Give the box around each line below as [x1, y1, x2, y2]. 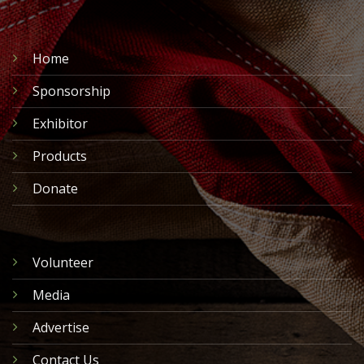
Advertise [32, 318, 89, 336]
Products [32, 146, 87, 165]
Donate [32, 179, 78, 197]
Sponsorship [32, 81, 110, 100]
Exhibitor [32, 114, 88, 132]
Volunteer [32, 253, 93, 271]
